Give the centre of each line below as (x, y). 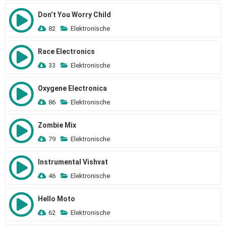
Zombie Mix (57, 125)
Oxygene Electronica (72, 88)
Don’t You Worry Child (74, 15)
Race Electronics (66, 51)
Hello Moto (56, 199)
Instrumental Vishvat (73, 162)
